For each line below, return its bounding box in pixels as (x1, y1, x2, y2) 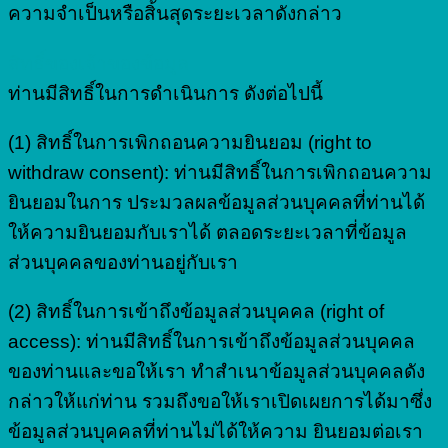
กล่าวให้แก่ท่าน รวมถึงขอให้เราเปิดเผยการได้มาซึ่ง (8, 390, 432, 412)
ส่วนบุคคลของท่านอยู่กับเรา (8, 251, 238, 273)
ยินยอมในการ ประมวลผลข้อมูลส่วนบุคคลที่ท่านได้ (8, 191, 425, 213)
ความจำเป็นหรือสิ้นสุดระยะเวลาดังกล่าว (8, 3, 342, 25)
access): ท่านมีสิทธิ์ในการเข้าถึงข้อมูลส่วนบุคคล (8, 330, 415, 352)
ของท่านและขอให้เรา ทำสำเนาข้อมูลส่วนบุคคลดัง (8, 360, 425, 382)
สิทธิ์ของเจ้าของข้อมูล (8, 52, 189, 74)
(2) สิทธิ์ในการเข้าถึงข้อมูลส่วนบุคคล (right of (8, 300, 384, 322)
